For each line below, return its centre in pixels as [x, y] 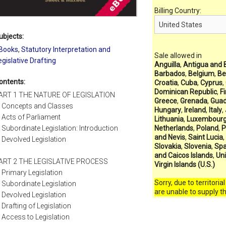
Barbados [169, 74]
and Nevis [169, 137]
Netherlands [174, 128]
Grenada [193, 101]
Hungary [167, 110]
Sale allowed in [178, 56]
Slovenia [197, 147]
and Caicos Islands [183, 156]
